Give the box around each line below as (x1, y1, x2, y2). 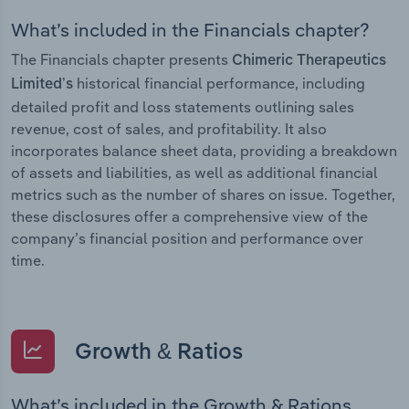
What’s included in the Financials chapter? (11, 17, 370, 41)
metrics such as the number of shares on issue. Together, (11, 184, 395, 204)
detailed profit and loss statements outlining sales (11, 97, 354, 116)
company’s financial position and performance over (11, 228, 363, 247)
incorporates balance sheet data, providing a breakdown (11, 141, 397, 160)
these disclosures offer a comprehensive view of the (11, 206, 368, 225)
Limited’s (11, 77, 73, 92)
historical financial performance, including (73, 73, 365, 92)
